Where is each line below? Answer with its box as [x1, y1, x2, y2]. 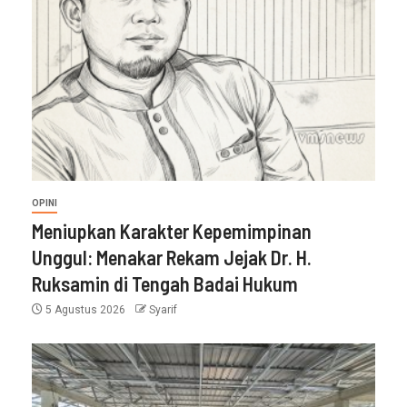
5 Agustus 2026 [43, 303, 128, 316]
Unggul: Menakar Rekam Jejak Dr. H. [32, 244, 312, 269]
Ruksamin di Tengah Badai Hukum [32, 271, 298, 295]
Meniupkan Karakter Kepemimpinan [32, 218, 312, 243]
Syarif [149, 303, 177, 316]
